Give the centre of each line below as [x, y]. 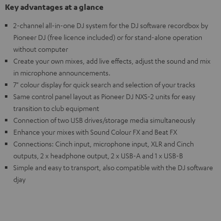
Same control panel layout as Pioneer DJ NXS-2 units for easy [104, 96]
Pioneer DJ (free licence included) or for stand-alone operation [108, 37]
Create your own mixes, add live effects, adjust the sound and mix [112, 60]
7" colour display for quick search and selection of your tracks [104, 84]
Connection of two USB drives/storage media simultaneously [104, 120]
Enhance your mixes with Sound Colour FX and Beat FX [95, 131]
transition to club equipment [56, 108]
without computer [41, 49]
